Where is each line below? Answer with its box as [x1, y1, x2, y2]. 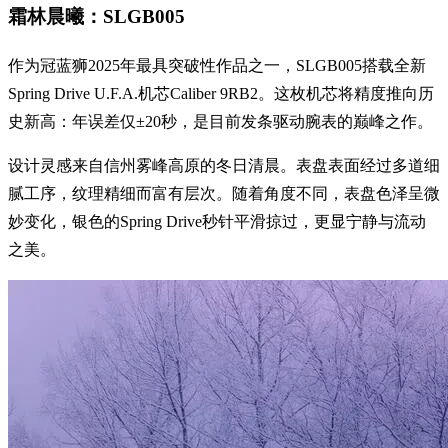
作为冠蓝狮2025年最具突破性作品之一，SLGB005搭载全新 [8, 56, 426, 74]
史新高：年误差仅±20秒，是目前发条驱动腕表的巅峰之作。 [8, 112, 433, 130]
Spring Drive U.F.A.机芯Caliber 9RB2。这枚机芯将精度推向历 [8, 84, 434, 102]
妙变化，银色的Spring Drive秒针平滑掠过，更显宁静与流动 [8, 212, 426, 230]
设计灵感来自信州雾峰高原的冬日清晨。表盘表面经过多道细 [8, 156, 440, 174]
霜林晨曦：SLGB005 [8, 5, 185, 27]
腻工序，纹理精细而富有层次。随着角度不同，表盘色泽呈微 [8, 184, 440, 202]
